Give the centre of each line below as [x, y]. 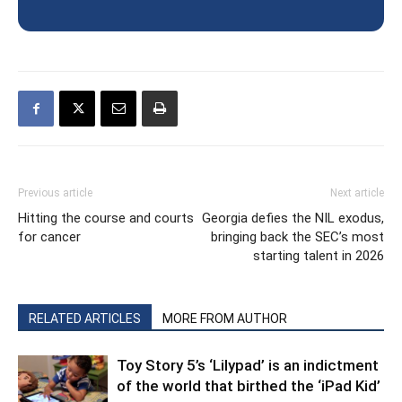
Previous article [55, 193]
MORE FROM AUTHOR [225, 319]
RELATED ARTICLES [85, 319]
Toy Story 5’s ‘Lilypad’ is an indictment [248, 366]
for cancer [49, 237]
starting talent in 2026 [319, 256]
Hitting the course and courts [106, 218]
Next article [357, 193]
